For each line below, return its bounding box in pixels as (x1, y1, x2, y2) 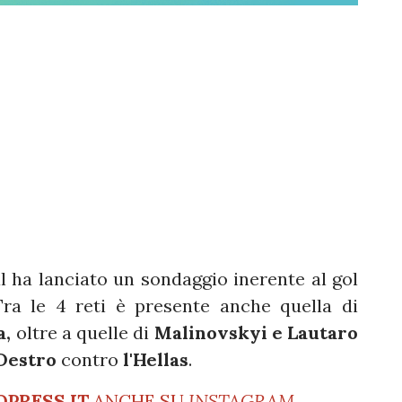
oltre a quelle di (15, 321, 150, 345)
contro (57, 348, 123, 371)
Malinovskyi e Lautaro (149, 321, 358, 345)
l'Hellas (123, 348, 188, 371)
